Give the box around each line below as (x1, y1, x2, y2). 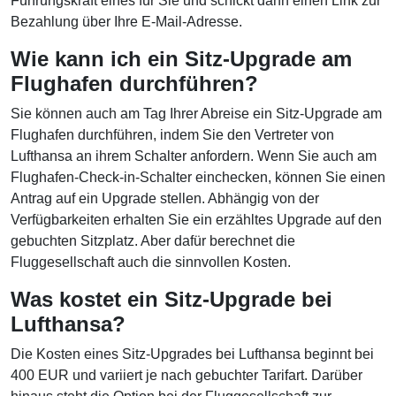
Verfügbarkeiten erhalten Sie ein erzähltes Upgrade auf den (11, 212, 382, 228)
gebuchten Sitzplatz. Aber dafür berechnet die (11, 233, 295, 249)
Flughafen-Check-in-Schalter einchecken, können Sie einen (11, 170, 385, 186)
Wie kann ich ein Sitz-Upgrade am (11, 47, 352, 72)
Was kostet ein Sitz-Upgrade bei (11, 287, 332, 312)
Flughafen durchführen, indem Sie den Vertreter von (11, 127, 334, 143)
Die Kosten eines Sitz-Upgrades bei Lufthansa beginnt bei (11, 346, 374, 362)
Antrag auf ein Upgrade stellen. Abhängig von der (11, 191, 319, 207)
